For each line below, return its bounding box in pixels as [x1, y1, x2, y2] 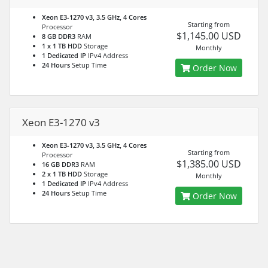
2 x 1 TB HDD [42, 169, 82, 178]
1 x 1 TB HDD [42, 41, 82, 50]
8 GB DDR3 [42, 32, 75, 41]
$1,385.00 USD [176, 157, 241, 170]
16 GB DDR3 [42, 160, 79, 169]
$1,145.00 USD [176, 29, 241, 42]
